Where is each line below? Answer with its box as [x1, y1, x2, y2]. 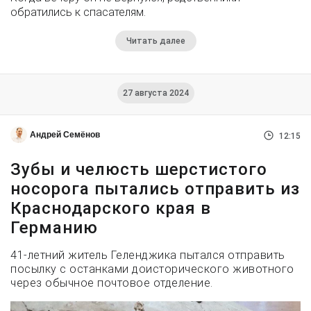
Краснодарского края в [10, 198, 211, 218]
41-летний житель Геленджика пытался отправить [10, 248, 285, 262]
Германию [10, 217, 98, 237]
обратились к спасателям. [10, 5, 146, 19]
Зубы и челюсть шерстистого [10, 159, 267, 179]
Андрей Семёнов [30, 129, 100, 140]
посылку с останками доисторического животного [10, 262, 294, 276]
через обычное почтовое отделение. [10, 276, 213, 289]
